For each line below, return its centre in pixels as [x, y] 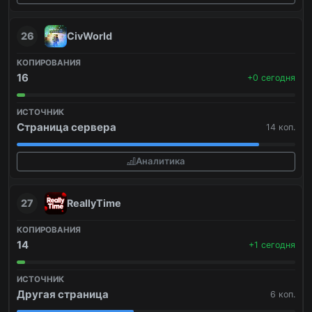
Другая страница [63, 294]
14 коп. [281, 127]
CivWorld [89, 36]
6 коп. [283, 294]
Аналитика [161, 161]
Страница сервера [67, 127]
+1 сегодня [272, 244]
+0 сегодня [271, 77]
